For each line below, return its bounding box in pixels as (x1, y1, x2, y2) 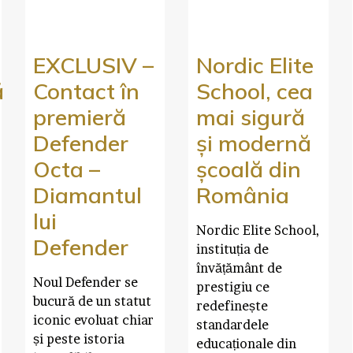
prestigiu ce (196, 278, 269, 295)
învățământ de (196, 259, 282, 276)
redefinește (196, 297, 268, 314)
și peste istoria (32, 330, 124, 347)
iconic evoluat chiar (32, 311, 154, 328)
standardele (196, 316, 269, 333)
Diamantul (32, 180, 142, 209)
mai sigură (196, 102, 305, 131)
